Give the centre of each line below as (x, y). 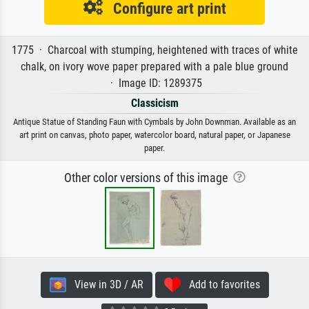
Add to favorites (220, 284)
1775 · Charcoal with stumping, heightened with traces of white (154, 50)
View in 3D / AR (104, 284)
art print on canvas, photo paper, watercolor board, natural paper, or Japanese (154, 134)
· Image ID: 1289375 (154, 83)
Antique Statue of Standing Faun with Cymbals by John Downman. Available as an (154, 121)
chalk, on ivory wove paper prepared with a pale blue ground (154, 66)
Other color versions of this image (148, 178)
